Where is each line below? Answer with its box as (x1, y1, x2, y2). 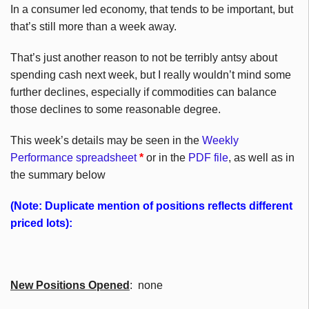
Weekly (202, 134, 239, 147)
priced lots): (10, 217, 72, 230)
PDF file (188, 152, 228, 164)
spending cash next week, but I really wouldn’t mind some (10, 69, 291, 81)
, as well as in (228, 152, 295, 164)
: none (130, 279, 163, 292)
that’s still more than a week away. (10, 21, 177, 33)
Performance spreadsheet (10, 152, 137, 164)
